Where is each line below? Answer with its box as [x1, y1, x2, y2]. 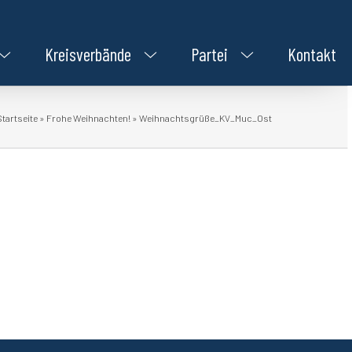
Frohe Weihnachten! [46, 112, 130, 123]
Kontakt [288, 43, 336, 66]
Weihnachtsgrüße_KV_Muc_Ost [139, 112, 272, 123]
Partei [191, 43, 228, 66]
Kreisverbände [45, 43, 131, 66]
